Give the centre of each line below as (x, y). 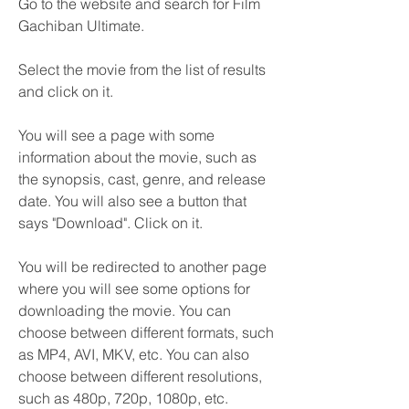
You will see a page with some (116, 135)
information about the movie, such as (137, 157)
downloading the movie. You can (125, 310)
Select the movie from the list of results (142, 69)
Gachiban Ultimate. (81, 26)
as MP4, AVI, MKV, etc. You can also (134, 354)
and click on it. (66, 91)
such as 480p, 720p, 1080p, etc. (123, 398)
